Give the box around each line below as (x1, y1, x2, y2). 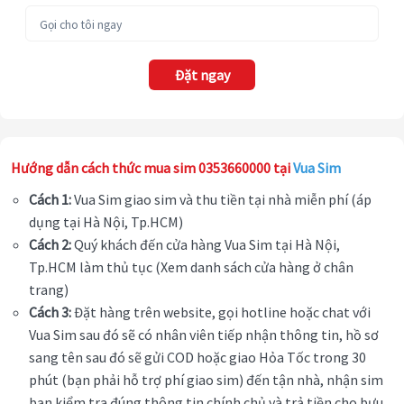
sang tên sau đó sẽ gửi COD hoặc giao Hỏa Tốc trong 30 (29, 348, 366, 367)
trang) (29, 280, 69, 299)
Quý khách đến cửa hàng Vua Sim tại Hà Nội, (71, 235, 340, 254)
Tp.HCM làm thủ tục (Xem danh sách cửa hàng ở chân (29, 258, 353, 277)
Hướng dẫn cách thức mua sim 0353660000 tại (11, 159, 293, 178)
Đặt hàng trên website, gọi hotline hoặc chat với (71, 303, 371, 322)
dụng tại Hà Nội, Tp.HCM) (29, 213, 186, 232)
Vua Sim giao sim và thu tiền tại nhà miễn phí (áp (71, 190, 372, 209)
